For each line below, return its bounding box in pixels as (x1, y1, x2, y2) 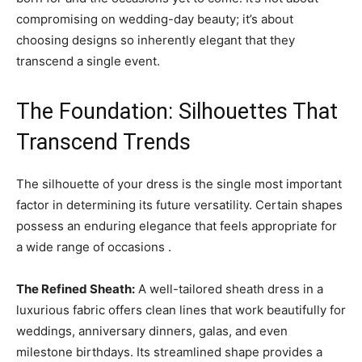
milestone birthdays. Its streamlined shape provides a (16, 344, 322, 360)
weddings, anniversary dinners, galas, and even (16, 323, 288, 339)
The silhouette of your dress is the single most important (16, 176, 342, 192)
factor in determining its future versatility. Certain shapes (16, 197, 343, 213)
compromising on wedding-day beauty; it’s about (16, 11, 293, 27)
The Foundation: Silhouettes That (16, 99, 338, 124)
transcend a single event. (16, 53, 160, 69)
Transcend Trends (16, 129, 191, 155)
